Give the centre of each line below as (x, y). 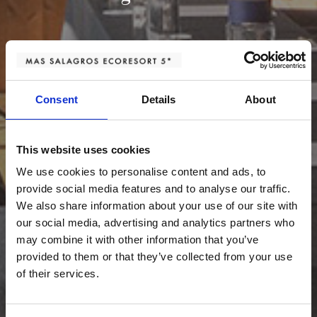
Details (158, 99)
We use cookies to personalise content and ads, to (141, 172)
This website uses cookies (83, 149)
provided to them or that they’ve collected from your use (154, 257)
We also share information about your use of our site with (157, 206)
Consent (57, 99)
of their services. (58, 273)
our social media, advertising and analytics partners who (155, 223)
